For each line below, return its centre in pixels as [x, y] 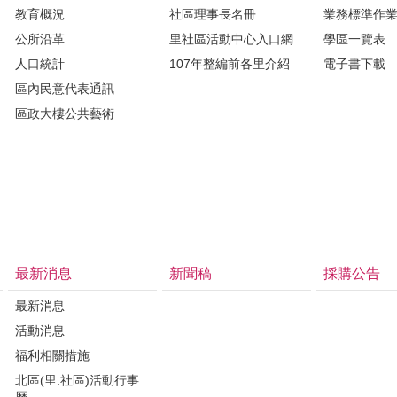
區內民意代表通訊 [65, 88]
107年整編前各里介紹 [230, 63]
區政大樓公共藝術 [65, 113]
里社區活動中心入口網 [231, 39]
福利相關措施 [52, 355]
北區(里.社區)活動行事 [77, 380]
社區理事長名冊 [213, 14]
